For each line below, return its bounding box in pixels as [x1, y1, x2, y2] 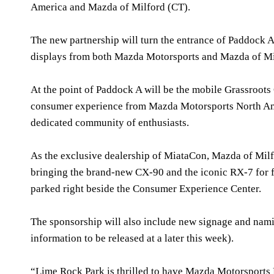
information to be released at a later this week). [30, 232, 234, 244]
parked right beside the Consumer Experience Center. [30, 182, 261, 194]
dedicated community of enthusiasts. [30, 116, 191, 128]
